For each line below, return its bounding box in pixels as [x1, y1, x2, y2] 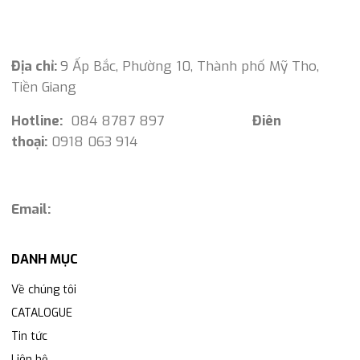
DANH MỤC [11, 251, 78, 268]
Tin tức [11, 329, 47, 345]
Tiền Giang [11, 78, 76, 97]
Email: [11, 200, 51, 219]
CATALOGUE [11, 305, 72, 321]
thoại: [11, 133, 47, 152]
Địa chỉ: [11, 57, 60, 76]
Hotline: [11, 112, 63, 131]
